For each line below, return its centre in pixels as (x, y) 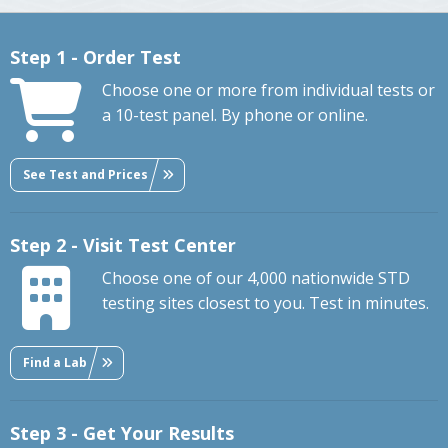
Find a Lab (55, 362)
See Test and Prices (85, 174)
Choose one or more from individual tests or (268, 90)
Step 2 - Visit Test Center (123, 245)
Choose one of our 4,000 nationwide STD (256, 278)
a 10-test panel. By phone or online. (235, 115)
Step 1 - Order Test (95, 57)
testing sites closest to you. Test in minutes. (265, 303)
